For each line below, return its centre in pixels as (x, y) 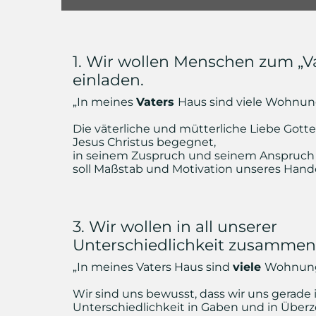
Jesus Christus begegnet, (144, 142)
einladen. (108, 80)
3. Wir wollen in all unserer (175, 227)
